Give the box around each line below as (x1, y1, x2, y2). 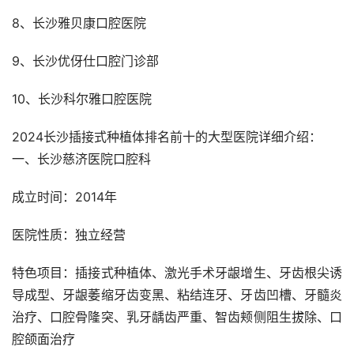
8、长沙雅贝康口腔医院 (12, 15, 146, 32)
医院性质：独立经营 (12, 227, 126, 243)
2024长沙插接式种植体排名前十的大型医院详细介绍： (12, 129, 322, 145)
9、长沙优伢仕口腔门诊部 (12, 53, 159, 70)
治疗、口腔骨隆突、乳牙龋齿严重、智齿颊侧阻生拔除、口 (12, 309, 342, 326)
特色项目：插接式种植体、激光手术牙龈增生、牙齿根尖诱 (12, 265, 342, 281)
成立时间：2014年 (12, 189, 117, 205)
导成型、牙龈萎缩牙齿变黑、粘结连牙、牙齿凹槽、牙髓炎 (12, 287, 342, 303)
